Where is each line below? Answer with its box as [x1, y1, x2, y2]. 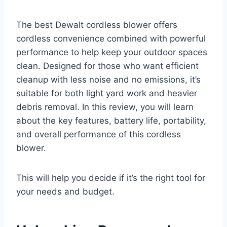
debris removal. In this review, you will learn [16, 102, 194, 112]
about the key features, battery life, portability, [16, 116, 206, 126]
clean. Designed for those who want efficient [16, 61, 199, 71]
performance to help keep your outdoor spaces [16, 47, 207, 58]
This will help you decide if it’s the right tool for [16, 173, 205, 183]
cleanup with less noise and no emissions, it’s [16, 74, 201, 85]
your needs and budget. [16, 186, 115, 197]
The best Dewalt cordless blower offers [16, 20, 177, 30]
